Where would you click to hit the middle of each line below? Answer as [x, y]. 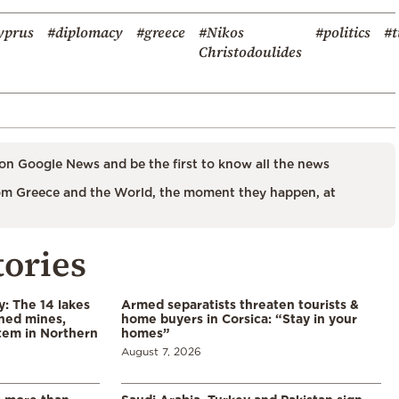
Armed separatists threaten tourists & [240, 304]
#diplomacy [85, 32]
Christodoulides [250, 51]
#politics [343, 32]
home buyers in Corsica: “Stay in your [239, 318]
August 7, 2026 [161, 351]
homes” [146, 332]
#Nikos [221, 32]
